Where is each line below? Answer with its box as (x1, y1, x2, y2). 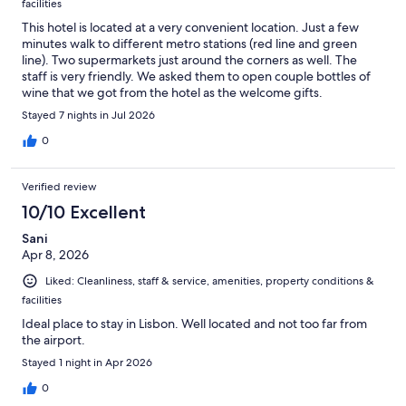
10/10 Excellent (22, 200, 146, 223)
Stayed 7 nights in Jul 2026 (22, 107, 155, 122)
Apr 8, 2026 (22, 246, 89, 263)
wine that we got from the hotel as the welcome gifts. (22, 83, 323, 101)
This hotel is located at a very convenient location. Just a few (22, 18, 359, 35)
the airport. (22, 332, 85, 349)
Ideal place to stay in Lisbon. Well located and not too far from (22, 315, 367, 333)
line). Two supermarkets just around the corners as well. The (22, 51, 357, 68)
